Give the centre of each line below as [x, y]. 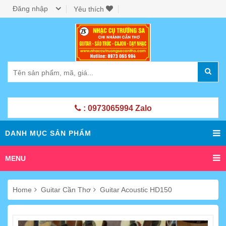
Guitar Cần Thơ [67, 190]
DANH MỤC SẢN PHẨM [48, 133]
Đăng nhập [30, 9]
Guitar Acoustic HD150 [136, 190]
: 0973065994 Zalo [116, 108]
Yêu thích [90, 9]
